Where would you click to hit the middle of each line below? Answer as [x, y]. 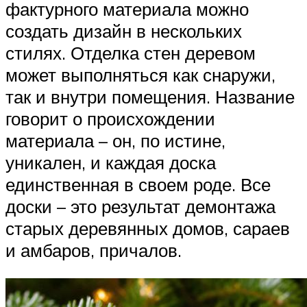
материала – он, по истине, [115, 140]
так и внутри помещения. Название [150, 96]
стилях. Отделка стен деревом [131, 52]
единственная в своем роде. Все [138, 184]
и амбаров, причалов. [94, 250]
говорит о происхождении [110, 118]
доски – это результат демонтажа [140, 206]
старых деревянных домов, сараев [148, 228]
